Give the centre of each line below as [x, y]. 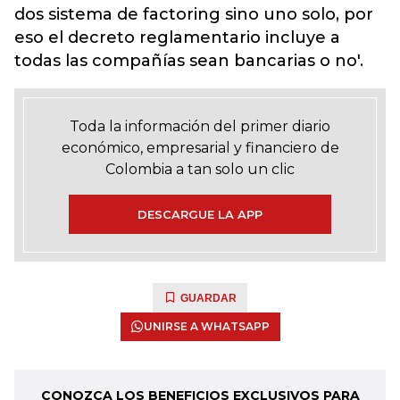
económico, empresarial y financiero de [200, 148]
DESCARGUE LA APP [200, 214]
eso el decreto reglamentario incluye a [177, 37]
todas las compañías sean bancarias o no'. [189, 61]
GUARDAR [208, 298]
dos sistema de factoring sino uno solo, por [194, 14]
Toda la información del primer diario [200, 126]
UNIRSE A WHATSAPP [206, 326]
